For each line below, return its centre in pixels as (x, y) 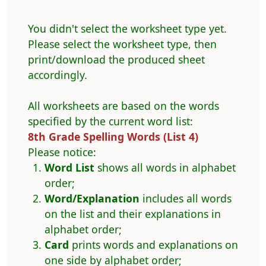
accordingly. (57, 75)
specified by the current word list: (110, 121)
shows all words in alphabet (165, 168)
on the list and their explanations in (132, 214)
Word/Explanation (92, 199)
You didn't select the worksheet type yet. (127, 29)
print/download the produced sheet (116, 60)
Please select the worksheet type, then (122, 44)
